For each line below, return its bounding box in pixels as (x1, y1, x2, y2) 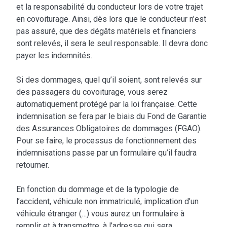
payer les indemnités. (16, 51, 93, 61)
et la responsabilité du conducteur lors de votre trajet (16, 2, 204, 12)
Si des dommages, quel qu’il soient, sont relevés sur (16, 75, 202, 85)
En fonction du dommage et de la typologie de (16, 184, 179, 195)
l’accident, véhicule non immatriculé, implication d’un (16, 197, 199, 207)
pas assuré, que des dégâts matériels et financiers (16, 26, 197, 36)
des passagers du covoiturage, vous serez (16, 87, 168, 97)
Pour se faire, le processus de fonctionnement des (16, 136, 197, 146)
